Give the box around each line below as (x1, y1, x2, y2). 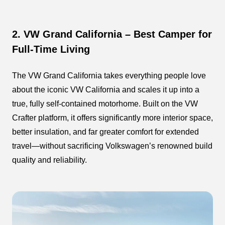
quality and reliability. (12, 156, 87, 165)
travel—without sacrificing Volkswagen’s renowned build (12, 142, 212, 151)
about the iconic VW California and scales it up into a (12, 85, 199, 94)
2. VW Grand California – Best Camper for (12, 29, 212, 40)
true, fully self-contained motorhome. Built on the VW (12, 99, 198, 108)
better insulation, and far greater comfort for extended (12, 128, 199, 137)
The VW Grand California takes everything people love (12, 71, 206, 80)
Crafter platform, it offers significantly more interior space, (12, 114, 213, 123)
